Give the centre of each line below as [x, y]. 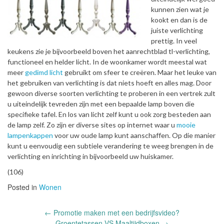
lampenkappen [30, 135]
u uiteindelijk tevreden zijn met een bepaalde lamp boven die [101, 104]
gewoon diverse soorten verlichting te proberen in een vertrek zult [111, 93]
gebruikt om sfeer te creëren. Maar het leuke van [140, 72]
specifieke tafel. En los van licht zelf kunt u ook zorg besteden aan [109, 114]
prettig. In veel [174, 41]
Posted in [23, 187]
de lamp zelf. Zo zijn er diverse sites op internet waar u [92, 125]
